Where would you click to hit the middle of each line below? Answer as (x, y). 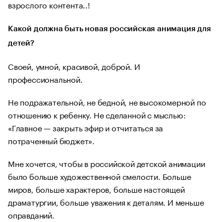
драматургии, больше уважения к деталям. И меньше (106, 201)
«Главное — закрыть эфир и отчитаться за (86, 127)
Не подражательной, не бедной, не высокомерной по (107, 101)
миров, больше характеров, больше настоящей (96, 188)
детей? (21, 43)
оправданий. (31, 214)
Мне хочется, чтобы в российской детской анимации (107, 163)
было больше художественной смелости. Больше (100, 175)
